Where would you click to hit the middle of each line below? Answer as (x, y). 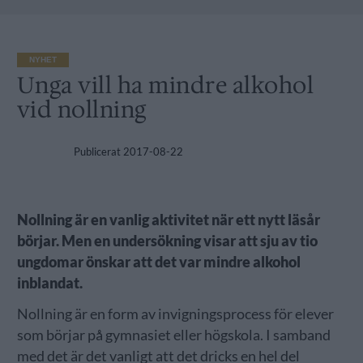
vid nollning (81, 110)
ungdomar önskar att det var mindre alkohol (158, 263)
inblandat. (49, 284)
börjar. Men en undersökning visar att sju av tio (167, 241)
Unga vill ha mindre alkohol (165, 85)
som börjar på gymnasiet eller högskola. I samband (173, 335)
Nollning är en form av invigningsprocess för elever (175, 314)
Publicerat (97, 152)
